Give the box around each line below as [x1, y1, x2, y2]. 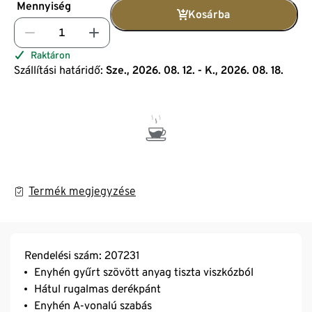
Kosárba [187, 7, 231, 21]
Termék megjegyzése [29, 184, 136, 198]
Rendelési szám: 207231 [24, 248, 139, 262]
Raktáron [31, 49, 70, 61]
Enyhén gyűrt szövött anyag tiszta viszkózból [34, 265, 253, 279]
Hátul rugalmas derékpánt [34, 281, 161, 295]
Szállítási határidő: [14, 63, 103, 77]
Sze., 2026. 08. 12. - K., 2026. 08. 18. [106, 63, 283, 77]
